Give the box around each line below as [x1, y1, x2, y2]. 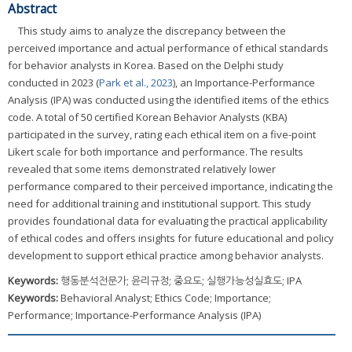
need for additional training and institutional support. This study [8, 196, 311, 211]
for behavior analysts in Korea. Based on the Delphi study [8, 58, 284, 73]
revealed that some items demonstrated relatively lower [8, 162, 276, 177]
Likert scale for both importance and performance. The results [8, 145, 303, 159]
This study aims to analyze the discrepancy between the [18, 24, 286, 38]
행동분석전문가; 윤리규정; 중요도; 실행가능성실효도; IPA [60, 273, 302, 288]
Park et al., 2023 [99, 75, 173, 90]
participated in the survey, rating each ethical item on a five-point [8, 127, 316, 142]
